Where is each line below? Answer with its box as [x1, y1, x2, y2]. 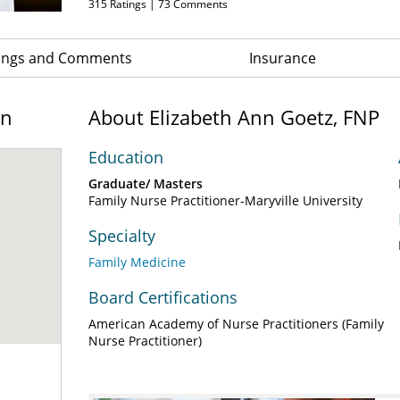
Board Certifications [88, 287, 237, 308]
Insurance [249, 48, 316, 68]
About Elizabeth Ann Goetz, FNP [88, 104, 379, 130]
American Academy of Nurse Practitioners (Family [88, 315, 384, 332]
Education [88, 146, 163, 168]
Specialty [88, 225, 155, 246]
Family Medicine [88, 254, 186, 271]
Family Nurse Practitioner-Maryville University [88, 192, 362, 209]
